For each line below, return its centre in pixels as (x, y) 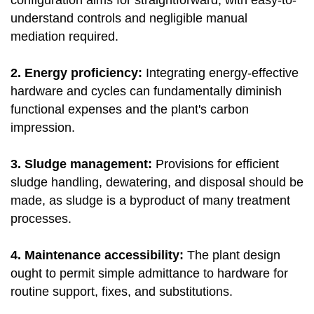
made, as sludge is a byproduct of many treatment (150, 201)
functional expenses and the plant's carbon (130, 110)
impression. (43, 128)
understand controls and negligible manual (129, 19)
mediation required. (64, 37)
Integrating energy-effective (222, 73)
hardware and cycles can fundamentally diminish (146, 91)
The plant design (234, 255)
